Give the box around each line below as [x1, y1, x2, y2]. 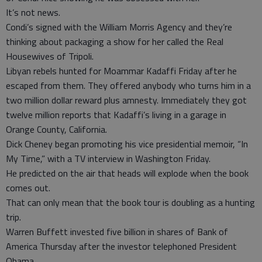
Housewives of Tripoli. [6, 49, 94, 63]
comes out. [6, 181, 50, 195]
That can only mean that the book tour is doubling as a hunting [6, 195, 255, 209]
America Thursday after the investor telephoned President [6, 239, 237, 253]
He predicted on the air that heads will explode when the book [6, 166, 249, 180]
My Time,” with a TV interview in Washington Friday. [6, 151, 211, 166]
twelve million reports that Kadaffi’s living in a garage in [6, 108, 226, 122]
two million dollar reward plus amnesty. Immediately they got [6, 93, 247, 107]
